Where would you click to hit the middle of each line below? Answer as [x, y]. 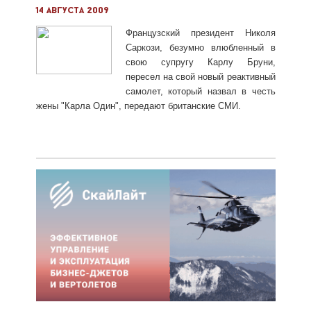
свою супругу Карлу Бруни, [200, 62]
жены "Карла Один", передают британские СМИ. [138, 106]
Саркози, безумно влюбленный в [200, 47]
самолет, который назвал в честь [200, 91]
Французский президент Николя [200, 33]
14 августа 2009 [72, 10]
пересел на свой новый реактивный [200, 76]
